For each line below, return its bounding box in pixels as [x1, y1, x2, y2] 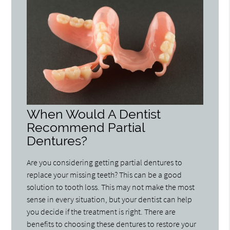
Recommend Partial [27, 120, 145, 135]
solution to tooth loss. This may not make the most [27, 181, 195, 192]
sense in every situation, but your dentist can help [27, 194, 193, 204]
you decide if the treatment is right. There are [27, 206, 176, 217]
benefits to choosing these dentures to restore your [27, 218, 197, 229]
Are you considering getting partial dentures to [27, 157, 183, 167]
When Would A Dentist [27, 106, 161, 122]
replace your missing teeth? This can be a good [27, 169, 182, 180]
